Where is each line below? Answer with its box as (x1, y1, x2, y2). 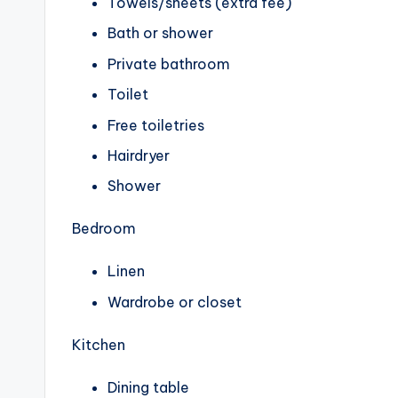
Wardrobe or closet (107, 292, 242, 311)
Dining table (107, 378, 189, 396)
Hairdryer (107, 146, 170, 164)
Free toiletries (107, 115, 204, 134)
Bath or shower (107, 24, 213, 43)
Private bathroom (107, 54, 230, 73)
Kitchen (72, 335, 125, 354)
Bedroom (72, 219, 136, 238)
